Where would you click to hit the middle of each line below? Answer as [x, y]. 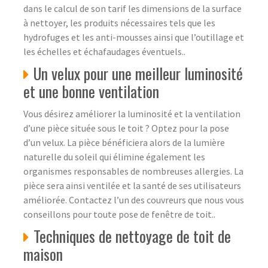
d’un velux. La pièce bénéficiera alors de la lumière [124, 142]
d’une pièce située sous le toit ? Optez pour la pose [126, 128]
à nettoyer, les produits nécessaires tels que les [119, 22]
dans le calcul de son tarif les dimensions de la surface [133, 8]
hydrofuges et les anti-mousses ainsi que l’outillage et [134, 37]
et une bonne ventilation [91, 91]
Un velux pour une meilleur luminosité [138, 73]
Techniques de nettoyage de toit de [132, 236]
